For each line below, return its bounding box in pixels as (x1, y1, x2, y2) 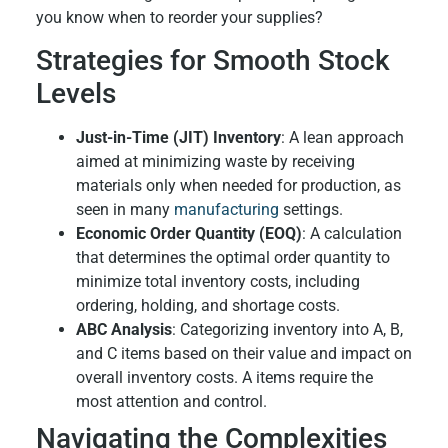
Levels (35, 76, 116, 110)
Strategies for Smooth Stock (35, 43, 390, 77)
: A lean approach (280, 127, 404, 147)
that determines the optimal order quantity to (75, 247, 390, 267)
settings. (278, 199, 343, 219)
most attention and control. (75, 391, 267, 411)
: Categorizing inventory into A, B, (171, 319, 403, 339)
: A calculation (301, 223, 402, 243)
